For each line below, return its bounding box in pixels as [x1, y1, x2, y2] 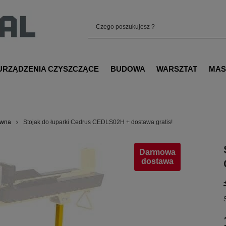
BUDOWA [110, 64, 145, 73]
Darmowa [139, 148, 176, 156]
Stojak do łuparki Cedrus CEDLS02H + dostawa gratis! [23, 119, 173, 126]
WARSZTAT [156, 64, 198, 73]
